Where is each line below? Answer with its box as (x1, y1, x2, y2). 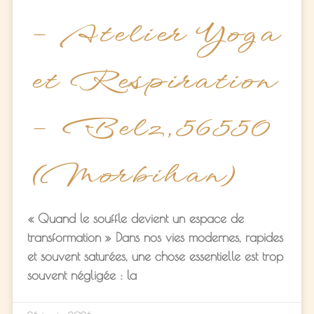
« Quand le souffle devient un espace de (27, 210, 244, 226)
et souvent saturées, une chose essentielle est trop (27, 248, 283, 264)
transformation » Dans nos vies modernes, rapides (27, 229, 283, 245)
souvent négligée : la (27, 267, 137, 282)
